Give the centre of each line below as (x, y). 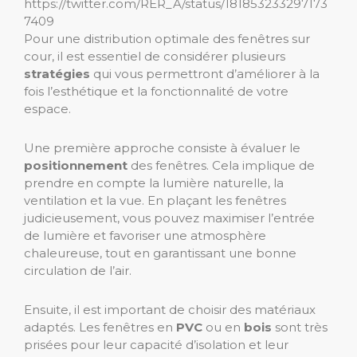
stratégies (57, 74)
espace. (47, 109)
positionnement (76, 166)
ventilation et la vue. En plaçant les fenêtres (155, 201)
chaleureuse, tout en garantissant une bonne (160, 253)
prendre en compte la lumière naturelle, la (154, 183)
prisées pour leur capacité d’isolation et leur (156, 345)
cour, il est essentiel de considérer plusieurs (155, 57)
